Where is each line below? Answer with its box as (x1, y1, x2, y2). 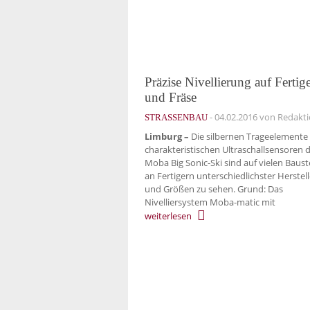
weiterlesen (145, 210, 192, 222)
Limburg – (145, 130, 189, 143)
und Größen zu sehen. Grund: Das (145, 183, 283, 196)
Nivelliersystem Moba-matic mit (145, 196, 275, 209)
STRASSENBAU (145, 111, 208, 122)
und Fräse (145, 89, 197, 104)
